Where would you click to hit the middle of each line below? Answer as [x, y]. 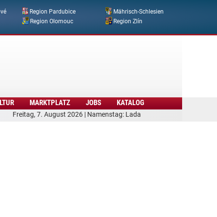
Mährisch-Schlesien [139, 12]
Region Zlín [128, 22]
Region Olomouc [52, 22]
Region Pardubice [53, 12]
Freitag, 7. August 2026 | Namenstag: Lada [77, 115]
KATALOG [130, 102]
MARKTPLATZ [50, 102]
